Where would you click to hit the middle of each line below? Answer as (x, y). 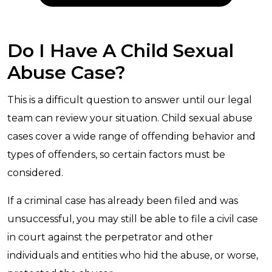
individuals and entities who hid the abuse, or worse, (133, 255)
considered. (35, 173)
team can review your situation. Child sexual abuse (130, 118)
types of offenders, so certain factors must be (116, 155)
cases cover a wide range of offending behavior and (131, 136)
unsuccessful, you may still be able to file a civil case (133, 219)
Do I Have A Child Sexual (121, 51)
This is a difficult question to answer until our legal (130, 100)
